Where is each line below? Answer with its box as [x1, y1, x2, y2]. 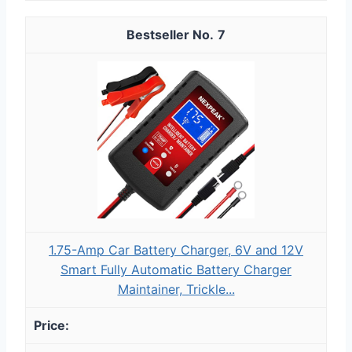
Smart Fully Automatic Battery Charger [60, 261, 291, 277]
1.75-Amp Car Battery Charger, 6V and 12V [49, 241, 303, 258]
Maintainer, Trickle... [117, 280, 235, 297]
